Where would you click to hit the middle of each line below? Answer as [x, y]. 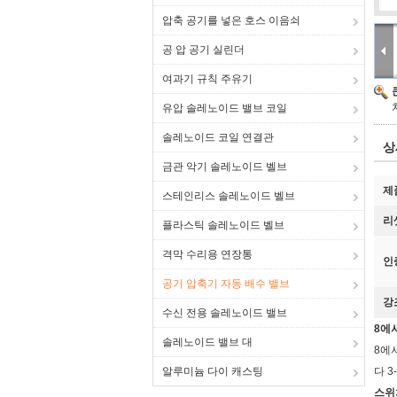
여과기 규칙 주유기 [207, 79]
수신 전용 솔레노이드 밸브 [225, 313]
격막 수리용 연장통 [207, 254]
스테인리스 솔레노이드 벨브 [229, 196]
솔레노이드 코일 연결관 [218, 137]
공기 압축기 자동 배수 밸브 [226, 284]
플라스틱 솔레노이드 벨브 [223, 225]
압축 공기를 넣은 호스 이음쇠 [231, 20]
